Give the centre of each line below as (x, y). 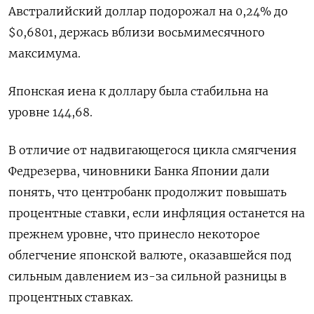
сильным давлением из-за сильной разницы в (148, 277)
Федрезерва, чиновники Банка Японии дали (139, 171)
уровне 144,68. (50, 112)
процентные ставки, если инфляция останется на (157, 213)
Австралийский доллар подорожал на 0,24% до (148, 12)
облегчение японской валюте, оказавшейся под (150, 255)
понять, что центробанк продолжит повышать (148, 192)
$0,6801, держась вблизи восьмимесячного (137, 33)
